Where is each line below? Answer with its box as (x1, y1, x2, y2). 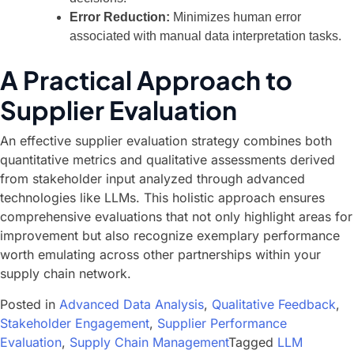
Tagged (228, 334, 277, 350)
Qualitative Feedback (212, 296, 336, 312)
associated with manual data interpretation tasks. (70, 29, 341, 43)
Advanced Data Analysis (59, 296, 204, 312)
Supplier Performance (157, 315, 287, 331)
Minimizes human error (170, 10, 301, 24)
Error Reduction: (70, 10, 170, 24)
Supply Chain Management (70, 334, 228, 350)
